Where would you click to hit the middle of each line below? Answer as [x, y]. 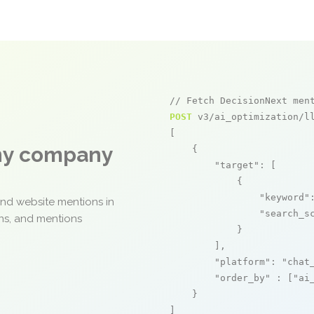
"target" [237, 165]
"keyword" [285, 197]
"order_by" [243, 278]
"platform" [243, 262]
